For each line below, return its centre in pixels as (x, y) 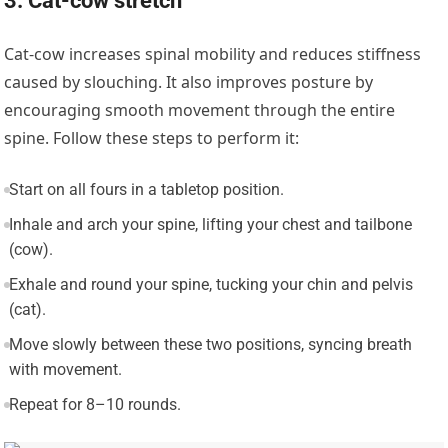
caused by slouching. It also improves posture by (189, 81)
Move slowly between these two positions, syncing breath (210, 344)
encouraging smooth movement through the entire (200, 109)
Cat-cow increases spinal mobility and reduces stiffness (213, 53)
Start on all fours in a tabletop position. (146, 189)
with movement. (65, 369)
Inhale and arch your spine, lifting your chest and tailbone (210, 224)
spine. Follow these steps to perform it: (152, 137)
